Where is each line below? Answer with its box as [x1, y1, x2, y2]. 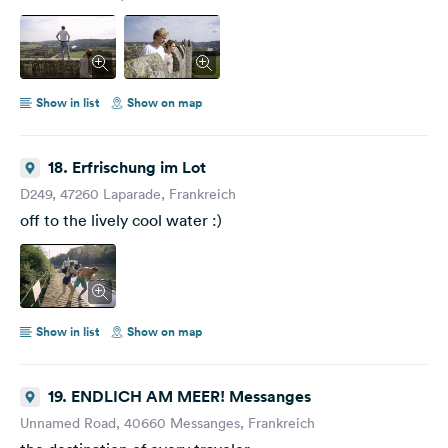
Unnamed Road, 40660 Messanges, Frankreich [20, 413, 315, 432]
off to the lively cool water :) [20, 209, 222, 230]
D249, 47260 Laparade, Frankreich [20, 184, 236, 203]
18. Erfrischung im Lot [48, 156, 206, 178]
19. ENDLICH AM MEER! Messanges [48, 385, 311, 407]
